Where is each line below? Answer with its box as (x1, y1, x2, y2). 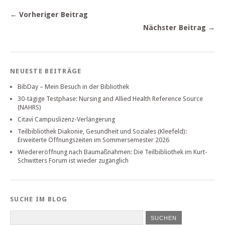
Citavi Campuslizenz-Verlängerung (18, 116, 115, 124)
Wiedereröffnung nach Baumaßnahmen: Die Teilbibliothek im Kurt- (18, 148, 207, 156)
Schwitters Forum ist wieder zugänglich (18, 157, 129, 165)
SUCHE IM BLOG (10, 195, 68, 203)
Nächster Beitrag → (143, 24, 215, 32)
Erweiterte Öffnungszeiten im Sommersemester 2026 (18, 136, 169, 144)
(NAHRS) (18, 103, 41, 111)
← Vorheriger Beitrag (10, 11, 88, 19)
